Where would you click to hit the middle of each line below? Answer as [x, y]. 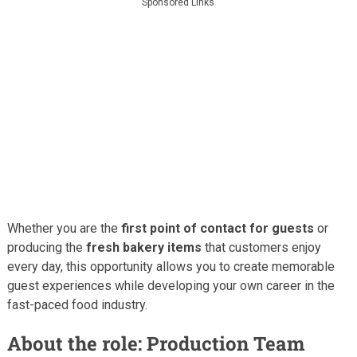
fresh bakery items [143, 247]
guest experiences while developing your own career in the [171, 285]
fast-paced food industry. [77, 304]
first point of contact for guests [217, 228]
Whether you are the [64, 228]
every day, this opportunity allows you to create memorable [171, 266]
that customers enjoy [261, 247]
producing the [46, 247]
